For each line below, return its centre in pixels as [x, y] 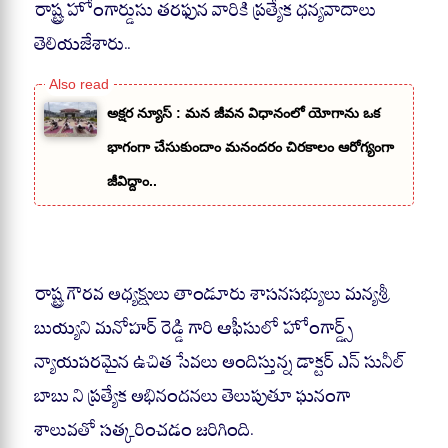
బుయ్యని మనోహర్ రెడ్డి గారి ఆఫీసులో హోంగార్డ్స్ [193, 326]
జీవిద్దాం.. [131, 180]
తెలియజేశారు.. [82, 42]
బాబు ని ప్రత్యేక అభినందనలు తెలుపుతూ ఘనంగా [192, 394]
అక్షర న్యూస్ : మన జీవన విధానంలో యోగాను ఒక [243, 112]
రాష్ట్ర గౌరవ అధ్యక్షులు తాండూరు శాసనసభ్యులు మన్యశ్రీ [212, 292]
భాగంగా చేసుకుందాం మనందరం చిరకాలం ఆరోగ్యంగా [250, 146]
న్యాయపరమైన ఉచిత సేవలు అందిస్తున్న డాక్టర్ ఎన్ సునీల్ [220, 360]
